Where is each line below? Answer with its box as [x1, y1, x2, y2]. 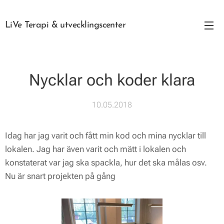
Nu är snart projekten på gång [5, 171, 115, 181]
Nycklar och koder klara [29, 70, 195, 89]
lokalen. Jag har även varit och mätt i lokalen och [5, 144, 186, 154]
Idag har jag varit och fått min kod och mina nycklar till [5, 130, 206, 140]
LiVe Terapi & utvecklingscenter [5, 20, 128, 30]
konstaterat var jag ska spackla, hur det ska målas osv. [5, 157, 207, 167]
